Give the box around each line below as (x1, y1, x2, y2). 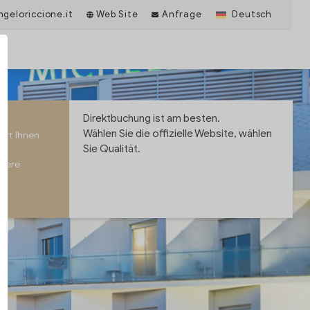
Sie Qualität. (83, 143, 141, 155)
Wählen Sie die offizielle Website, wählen (83, 127, 273, 140)
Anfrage (159, 8, 202, 20)
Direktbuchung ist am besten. (83, 112, 221, 125)
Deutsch (229, 8, 272, 20)
